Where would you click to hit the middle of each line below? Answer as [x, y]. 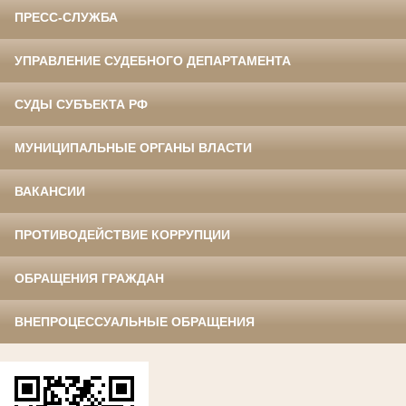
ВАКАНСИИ [50, 192]
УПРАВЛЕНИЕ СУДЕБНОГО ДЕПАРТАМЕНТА [153, 61]
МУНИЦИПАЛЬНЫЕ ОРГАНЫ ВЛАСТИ [133, 148]
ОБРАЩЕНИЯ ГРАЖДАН [89, 279]
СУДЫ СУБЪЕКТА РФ [81, 105]
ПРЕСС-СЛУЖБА [66, 18]
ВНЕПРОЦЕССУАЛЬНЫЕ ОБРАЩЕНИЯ [135, 322]
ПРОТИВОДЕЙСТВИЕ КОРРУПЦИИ [122, 235]
